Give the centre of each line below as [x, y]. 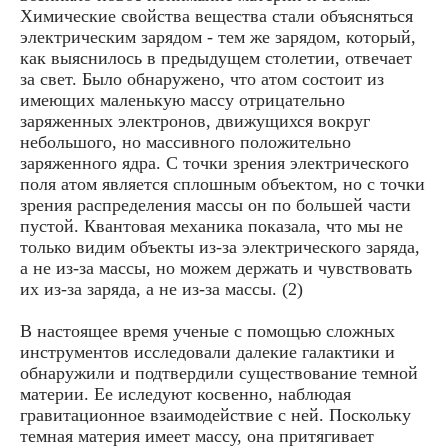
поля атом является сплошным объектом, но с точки [222, 183]
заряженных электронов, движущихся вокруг [195, 120]
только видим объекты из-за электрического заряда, [220, 246]
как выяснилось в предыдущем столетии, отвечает [216, 57]
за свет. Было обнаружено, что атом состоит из [202, 78]
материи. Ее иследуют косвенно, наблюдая [185, 393]
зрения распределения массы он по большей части [215, 204]
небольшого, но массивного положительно [185, 141]
